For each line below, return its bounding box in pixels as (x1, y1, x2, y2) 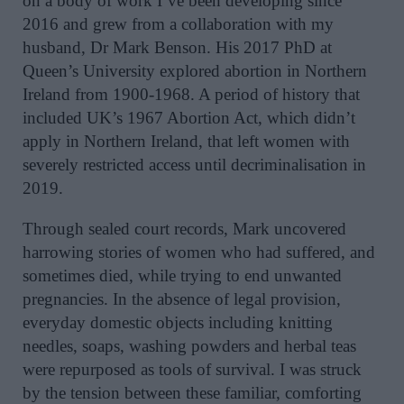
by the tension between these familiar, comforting (23, 382, 362, 402)
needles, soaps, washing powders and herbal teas (23, 335, 356, 355)
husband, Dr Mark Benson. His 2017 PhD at (23, 37, 332, 57)
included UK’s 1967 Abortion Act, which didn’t (23, 107, 355, 127)
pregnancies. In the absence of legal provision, (23, 289, 341, 308)
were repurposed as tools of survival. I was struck (23, 359, 362, 379)
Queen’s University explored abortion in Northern (23, 60, 367, 80)
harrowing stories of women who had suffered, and (23, 242, 375, 262)
